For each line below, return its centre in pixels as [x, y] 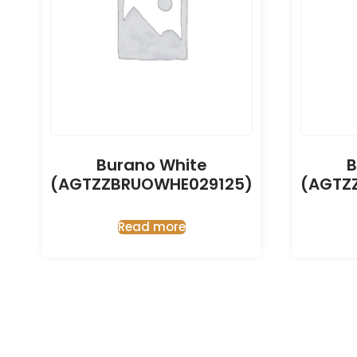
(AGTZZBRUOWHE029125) [151, 184]
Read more [151, 227]
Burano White [151, 165]
